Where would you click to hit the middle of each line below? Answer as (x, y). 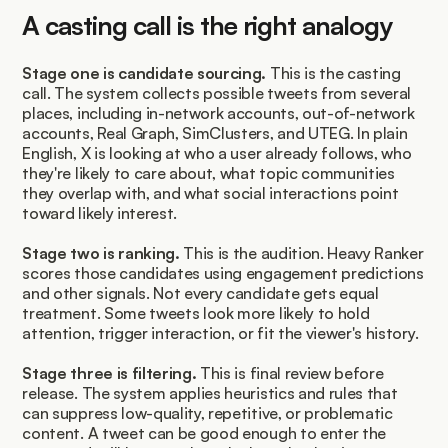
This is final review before (290, 372)
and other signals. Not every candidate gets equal (200, 292)
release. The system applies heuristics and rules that (210, 392)
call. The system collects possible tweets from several (217, 92)
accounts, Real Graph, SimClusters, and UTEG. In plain (215, 132)
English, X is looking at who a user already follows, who (217, 152)
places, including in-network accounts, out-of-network (218, 112)
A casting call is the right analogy (207, 24)
